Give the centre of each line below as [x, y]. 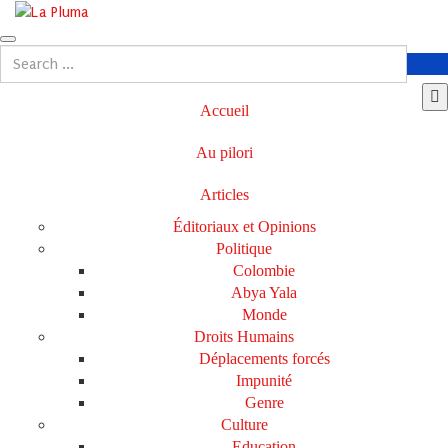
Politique [244, 249]
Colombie [264, 271]
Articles [224, 195]
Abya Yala [264, 293]
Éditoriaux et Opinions [244, 227]
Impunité [264, 381]
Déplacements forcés [264, 359]
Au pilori [224, 153]
